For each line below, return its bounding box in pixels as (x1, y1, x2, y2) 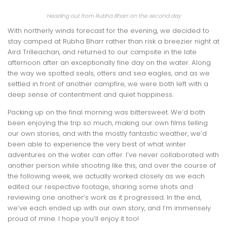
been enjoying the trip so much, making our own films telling (8, 118, 208, 128)
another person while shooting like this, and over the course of (8, 160, 216, 170)
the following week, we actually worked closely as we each (8, 171, 205, 181)
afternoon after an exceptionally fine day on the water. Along (8, 58, 211, 68)
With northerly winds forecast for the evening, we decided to (8, 26, 209, 36)
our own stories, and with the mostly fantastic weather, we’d (8, 128, 207, 138)
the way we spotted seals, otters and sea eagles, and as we (8, 68, 210, 79)
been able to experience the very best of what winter (8, 139, 186, 149)
